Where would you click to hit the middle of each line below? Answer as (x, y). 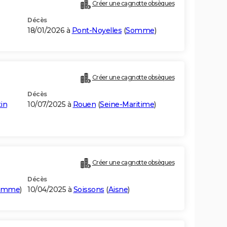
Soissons (89, 190)
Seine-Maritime (127, 105)
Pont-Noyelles (97, 31)
